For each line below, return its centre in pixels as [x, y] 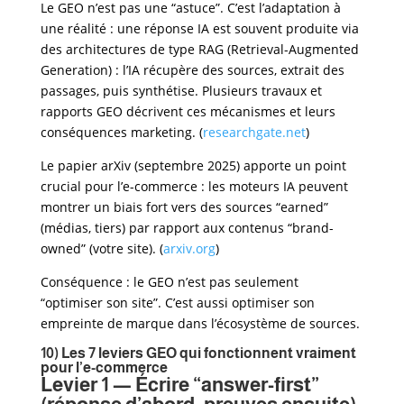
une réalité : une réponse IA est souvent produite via [199, 28]
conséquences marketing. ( [121, 132]
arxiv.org [189, 248]
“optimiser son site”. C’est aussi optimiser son [177, 302]
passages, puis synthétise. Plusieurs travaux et [181, 90]
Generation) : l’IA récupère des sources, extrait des [192, 69]
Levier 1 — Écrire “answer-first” [179, 384]
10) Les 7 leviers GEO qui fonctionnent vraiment [198, 353]
